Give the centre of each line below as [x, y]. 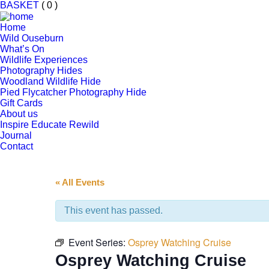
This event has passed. [113, 210]
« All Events [80, 182]
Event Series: [98, 242]
